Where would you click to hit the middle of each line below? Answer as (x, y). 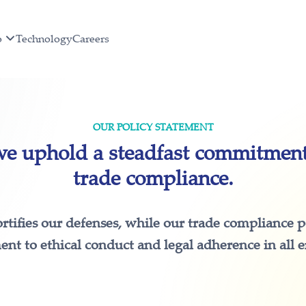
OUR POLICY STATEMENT (153, 127)
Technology (44, 38)
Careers (91, 38)
